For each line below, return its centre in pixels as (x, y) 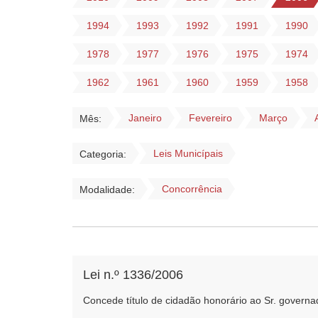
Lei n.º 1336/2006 (133, 275)
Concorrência (192, 189)
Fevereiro (210, 118)
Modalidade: (107, 190)
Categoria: (103, 154)
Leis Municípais (188, 153)
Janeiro (145, 118)
